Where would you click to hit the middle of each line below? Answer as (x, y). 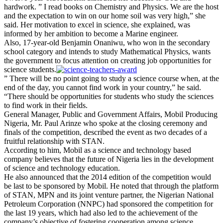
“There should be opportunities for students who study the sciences (109, 96)
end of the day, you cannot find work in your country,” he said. (103, 87)
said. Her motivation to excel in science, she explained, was (97, 24)
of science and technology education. (62, 168)
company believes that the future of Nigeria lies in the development (109, 159)
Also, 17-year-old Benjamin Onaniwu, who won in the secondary (107, 42)
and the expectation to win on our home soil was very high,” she (105, 15)
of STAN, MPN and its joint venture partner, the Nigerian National (109, 195)
